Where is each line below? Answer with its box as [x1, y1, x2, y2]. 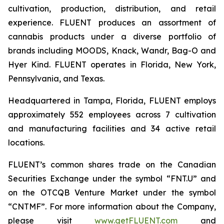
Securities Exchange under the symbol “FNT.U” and [8, 173, 216, 183]
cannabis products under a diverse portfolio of [8, 31, 216, 41]
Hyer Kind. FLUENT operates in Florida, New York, [8, 59, 216, 69]
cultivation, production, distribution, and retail [8, 3, 216, 13]
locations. [8, 137, 44, 147]
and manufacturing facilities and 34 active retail [8, 123, 216, 133]
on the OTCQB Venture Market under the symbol [8, 187, 216, 197]
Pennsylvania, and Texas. [8, 73, 104, 83]
